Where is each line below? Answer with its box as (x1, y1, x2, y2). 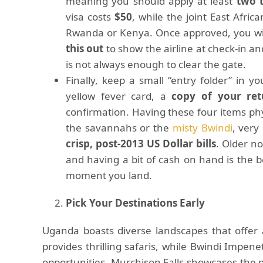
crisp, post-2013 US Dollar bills (66, 137, 216, 150)
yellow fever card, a (66, 89, 172, 103)
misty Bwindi (172, 121, 232, 134)
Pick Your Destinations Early (66, 196, 205, 210)
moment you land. (66, 168, 152, 182)
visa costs (66, 10, 115, 23)
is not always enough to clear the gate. (66, 58, 246, 71)
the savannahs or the (66, 121, 173, 134)
